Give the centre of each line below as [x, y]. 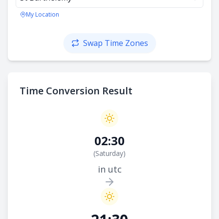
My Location [43, 14]
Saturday [109, 153]
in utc [109, 169]
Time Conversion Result [76, 91]
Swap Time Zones [115, 43]
